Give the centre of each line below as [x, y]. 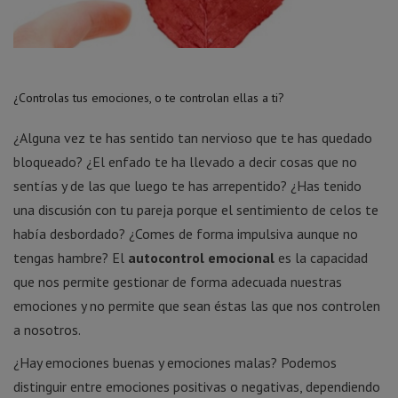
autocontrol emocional [201, 257]
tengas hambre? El [71, 257]
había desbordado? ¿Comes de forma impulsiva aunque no [186, 233]
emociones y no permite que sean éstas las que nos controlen [197, 305]
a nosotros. [47, 329]
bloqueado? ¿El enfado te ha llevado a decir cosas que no [185, 161]
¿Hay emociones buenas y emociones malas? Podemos [175, 362]
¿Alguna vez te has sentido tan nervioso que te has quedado [193, 137]
